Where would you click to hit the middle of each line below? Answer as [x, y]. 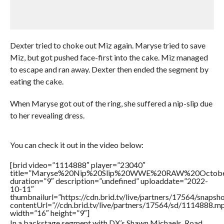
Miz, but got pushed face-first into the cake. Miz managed [109, 57]
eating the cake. [36, 81]
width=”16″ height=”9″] [49, 213]
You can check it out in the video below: [76, 145]
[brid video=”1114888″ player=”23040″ [77, 165]
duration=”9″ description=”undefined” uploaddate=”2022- [109, 181]
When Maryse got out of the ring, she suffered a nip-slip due [111, 103]
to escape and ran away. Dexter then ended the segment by [109, 69]
